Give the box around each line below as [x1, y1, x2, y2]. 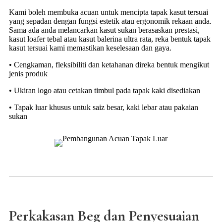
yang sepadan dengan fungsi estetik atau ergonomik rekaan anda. [9, 17, 212, 26]
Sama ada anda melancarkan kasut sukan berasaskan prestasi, [9, 26, 200, 35]
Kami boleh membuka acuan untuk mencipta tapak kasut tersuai [9, 8, 208, 17]
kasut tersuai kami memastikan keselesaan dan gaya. [9, 44, 171, 53]
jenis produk [9, 69, 48, 78]
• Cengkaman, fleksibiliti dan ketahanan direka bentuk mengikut [9, 60, 209, 69]
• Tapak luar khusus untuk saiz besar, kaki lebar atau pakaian [9, 103, 198, 112]
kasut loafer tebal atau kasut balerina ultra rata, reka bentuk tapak [9, 35, 211, 44]
